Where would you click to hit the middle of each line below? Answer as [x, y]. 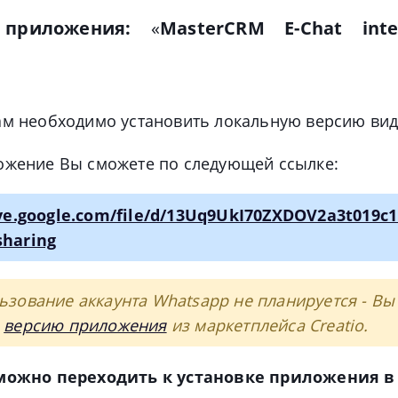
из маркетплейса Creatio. [267, 325]
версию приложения [85, 325]
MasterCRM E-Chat [251, 28]
